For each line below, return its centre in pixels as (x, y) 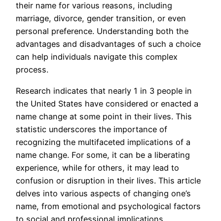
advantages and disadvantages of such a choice (108, 44)
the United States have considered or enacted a (107, 103)
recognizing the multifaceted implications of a (103, 142)
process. (32, 70)
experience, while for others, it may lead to (97, 167)
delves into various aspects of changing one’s (103, 193)
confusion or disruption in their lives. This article (108, 180)
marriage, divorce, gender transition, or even (101, 18)
